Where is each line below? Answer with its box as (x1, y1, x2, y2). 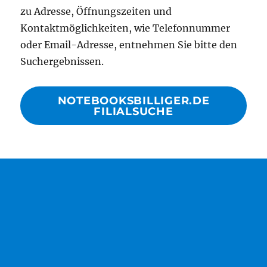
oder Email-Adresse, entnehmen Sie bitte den (20, 38, 238, 51)
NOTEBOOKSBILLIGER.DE (57, 94, 210, 108)
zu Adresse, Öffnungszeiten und (20, 5, 172, 17)
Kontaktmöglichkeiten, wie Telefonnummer (20, 21, 231, 34)
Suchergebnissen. (20, 55, 104, 67)
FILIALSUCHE (94, 105, 173, 119)
